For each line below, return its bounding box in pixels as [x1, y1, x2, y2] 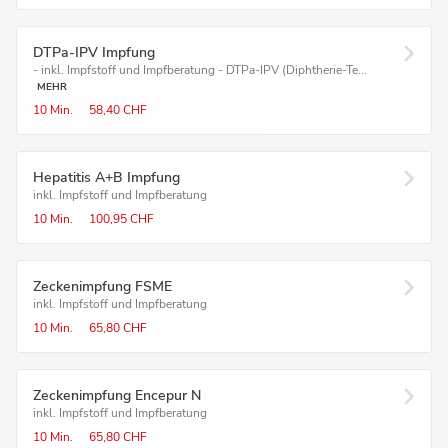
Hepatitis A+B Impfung [33, 168, 180, 187]
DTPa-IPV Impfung [33, 43, 155, 62]
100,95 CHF [89, 211, 154, 227]
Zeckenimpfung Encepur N [33, 386, 201, 405]
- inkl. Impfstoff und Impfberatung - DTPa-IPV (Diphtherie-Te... [33, 62, 367, 78]
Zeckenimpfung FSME [33, 277, 172, 296]
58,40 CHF [89, 102, 147, 118]
